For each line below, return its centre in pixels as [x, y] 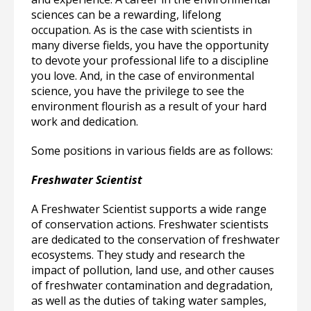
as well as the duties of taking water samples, [149, 301]
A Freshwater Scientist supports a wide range [149, 209]
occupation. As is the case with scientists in [142, 30]
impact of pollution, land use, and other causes [153, 270]
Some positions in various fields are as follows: [152, 151]
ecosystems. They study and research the [138, 255]
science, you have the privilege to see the [138, 91]
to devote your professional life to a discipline [150, 60]
